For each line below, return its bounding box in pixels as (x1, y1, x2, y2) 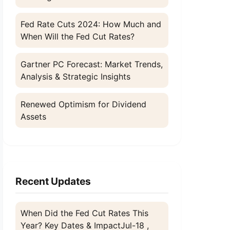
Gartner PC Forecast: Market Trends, (21, 59, 163, 69)
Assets (21, 111, 47, 122)
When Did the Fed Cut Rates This (21, 208, 149, 218)
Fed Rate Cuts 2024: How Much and (21, 19, 162, 29)
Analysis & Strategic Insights (21, 71, 131, 82)
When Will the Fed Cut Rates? (21, 31, 135, 42)
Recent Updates (15, 175, 91, 187)
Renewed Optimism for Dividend (21, 99, 147, 109)
